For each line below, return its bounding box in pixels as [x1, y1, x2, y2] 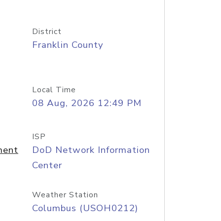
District [32, 26, 62, 37]
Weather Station [32, 189, 98, 200]
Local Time [32, 84, 76, 95]
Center [32, 159, 62, 172]
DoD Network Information [32, 144, 150, 156]
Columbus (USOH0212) [32, 202, 138, 215]
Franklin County [32, 38, 104, 51]
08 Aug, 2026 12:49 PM [32, 97, 142, 110]
